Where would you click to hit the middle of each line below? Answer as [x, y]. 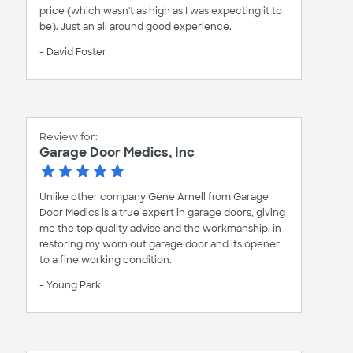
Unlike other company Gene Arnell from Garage [154, 197]
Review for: [69, 137]
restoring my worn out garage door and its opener [160, 244]
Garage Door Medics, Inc [117, 152]
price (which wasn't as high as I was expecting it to [161, 11]
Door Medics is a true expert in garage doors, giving [162, 213]
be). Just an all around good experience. [136, 27]
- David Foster [73, 52]
